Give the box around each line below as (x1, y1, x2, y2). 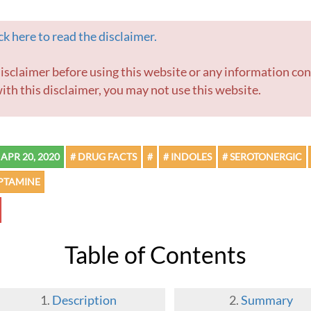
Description (51, 293, 117, 308)
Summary (240, 293, 293, 308)
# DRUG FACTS (70, 151, 137, 163)
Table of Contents (76, 240, 246, 269)
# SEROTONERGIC (222, 151, 302, 163)
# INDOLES (163, 151, 212, 163)
